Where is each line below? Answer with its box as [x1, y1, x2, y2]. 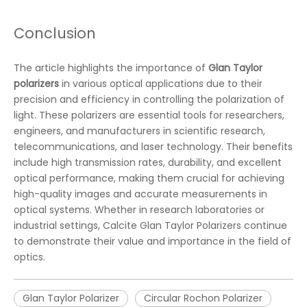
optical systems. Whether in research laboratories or [14, 203, 265, 217]
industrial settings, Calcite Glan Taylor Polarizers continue [14, 219, 287, 232]
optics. [14, 250, 45, 264]
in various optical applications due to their [59, 77, 262, 90]
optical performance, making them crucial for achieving [14, 171, 284, 185]
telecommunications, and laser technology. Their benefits [14, 140, 293, 153]
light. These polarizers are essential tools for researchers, [14, 108, 284, 122]
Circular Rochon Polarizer [144, 291, 262, 305]
